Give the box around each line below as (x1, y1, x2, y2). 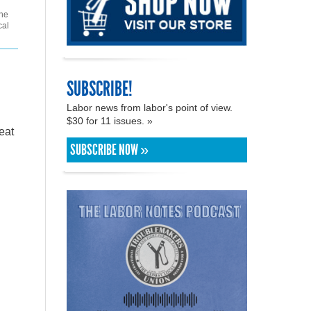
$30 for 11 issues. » (67, 115, 155, 126)
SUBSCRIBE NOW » (70, 140, 149, 159)
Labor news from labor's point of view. (67, 101, 233, 113)
